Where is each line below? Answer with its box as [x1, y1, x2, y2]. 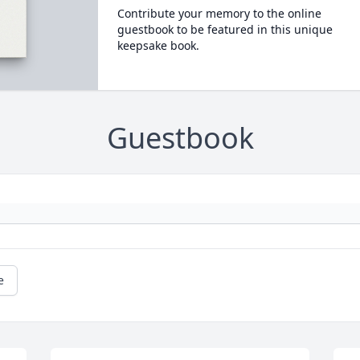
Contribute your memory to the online [117, 6, 321, 21]
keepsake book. [117, 38, 199, 53]
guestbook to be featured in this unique [117, 22, 333, 37]
